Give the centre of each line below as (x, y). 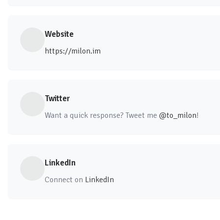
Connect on (65, 180)
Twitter (57, 99)
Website (59, 34)
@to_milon (178, 116)
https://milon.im (73, 51)
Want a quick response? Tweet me (102, 116)
